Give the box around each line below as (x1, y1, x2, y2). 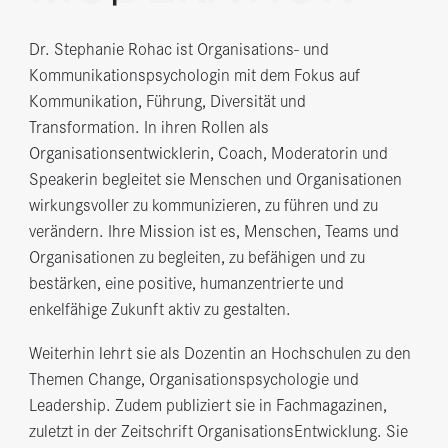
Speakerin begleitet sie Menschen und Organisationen (28, 168, 402, 189)
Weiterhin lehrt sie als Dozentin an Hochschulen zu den (28, 342, 411, 363)
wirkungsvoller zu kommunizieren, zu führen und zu (28, 194, 378, 215)
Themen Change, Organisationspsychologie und (28, 368, 359, 389)
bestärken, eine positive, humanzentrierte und (28, 272, 344, 293)
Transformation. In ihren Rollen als (28, 116, 269, 137)
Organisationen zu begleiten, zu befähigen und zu (28, 246, 365, 267)
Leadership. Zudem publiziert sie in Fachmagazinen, (28, 394, 387, 415)
